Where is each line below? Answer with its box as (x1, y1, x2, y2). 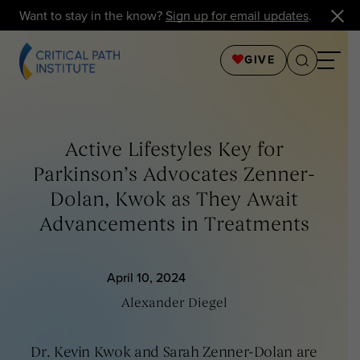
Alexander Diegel (121, 297, 227, 311)
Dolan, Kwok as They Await (50, 191, 298, 211)
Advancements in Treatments (39, 216, 309, 236)
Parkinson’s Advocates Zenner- (33, 166, 315, 186)
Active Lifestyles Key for (64, 141, 284, 162)
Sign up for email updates (166, 6, 309, 24)
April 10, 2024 (106, 268, 186, 287)
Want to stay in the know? (19, 6, 166, 24)
